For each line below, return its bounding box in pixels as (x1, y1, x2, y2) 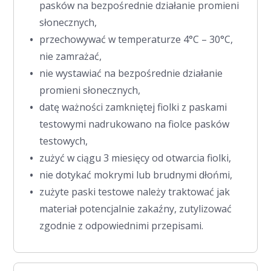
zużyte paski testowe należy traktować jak (39, 184, 230, 198)
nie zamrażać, (39, 49, 102, 63)
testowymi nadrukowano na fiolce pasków (39, 117, 230, 131)
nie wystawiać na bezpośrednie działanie (39, 66, 223, 80)
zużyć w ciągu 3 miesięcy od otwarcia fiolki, (39, 151, 232, 165)
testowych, (39, 134, 88, 148)
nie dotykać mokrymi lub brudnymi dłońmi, (39, 168, 233, 181)
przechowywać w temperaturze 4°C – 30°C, (39, 32, 233, 46)
